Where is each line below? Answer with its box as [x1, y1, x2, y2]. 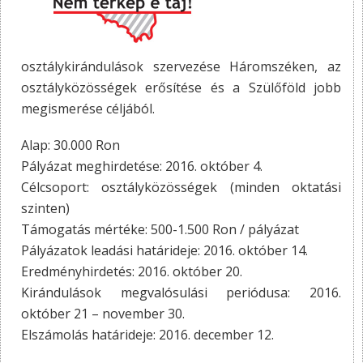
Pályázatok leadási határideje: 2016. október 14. [21, 241, 308, 259]
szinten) [21, 199, 70, 217]
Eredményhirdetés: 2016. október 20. [21, 262, 242, 280]
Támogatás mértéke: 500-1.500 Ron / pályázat [21, 220, 299, 238]
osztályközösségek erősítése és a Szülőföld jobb [21, 78, 341, 96]
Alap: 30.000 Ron [21, 135, 120, 154]
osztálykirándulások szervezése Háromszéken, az [21, 57, 341, 75]
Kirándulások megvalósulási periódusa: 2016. [21, 283, 341, 301]
